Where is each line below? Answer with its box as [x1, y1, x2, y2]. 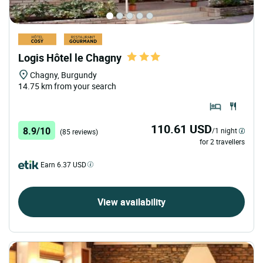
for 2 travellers [200, 137, 245, 147]
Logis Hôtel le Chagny [18, 50, 122, 65]
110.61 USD [151, 121, 212, 137]
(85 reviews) [60, 127, 98, 137]
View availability [97, 195, 166, 209]
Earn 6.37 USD [41, 160, 86, 170]
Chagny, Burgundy [30, 69, 97, 81]
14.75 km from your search [18, 80, 116, 92]
